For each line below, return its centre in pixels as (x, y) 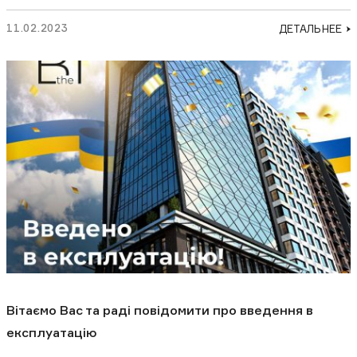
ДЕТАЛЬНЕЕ (310, 28)
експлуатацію (52, 333)
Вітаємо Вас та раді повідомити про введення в (160, 310)
